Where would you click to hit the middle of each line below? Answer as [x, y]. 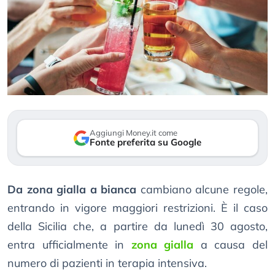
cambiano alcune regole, [202, 190]
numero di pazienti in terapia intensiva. [107, 263]
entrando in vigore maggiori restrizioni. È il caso [137, 208]
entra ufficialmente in [69, 245]
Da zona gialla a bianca [72, 190]
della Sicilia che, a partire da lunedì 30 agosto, [137, 227]
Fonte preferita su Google [145, 142]
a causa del [231, 245]
